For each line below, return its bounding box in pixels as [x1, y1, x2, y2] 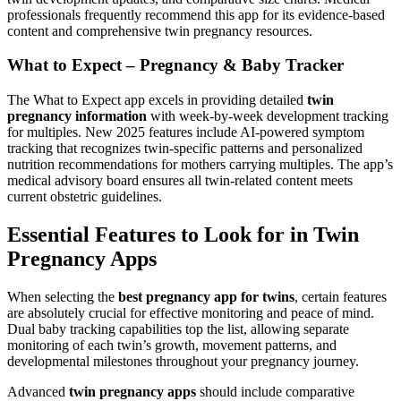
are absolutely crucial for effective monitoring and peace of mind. [7, 304, 374, 320]
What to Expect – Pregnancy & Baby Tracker [7, 55, 344, 75]
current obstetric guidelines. [7, 188, 162, 204]
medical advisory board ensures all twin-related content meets [7, 172, 353, 188]
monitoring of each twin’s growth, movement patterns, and [7, 337, 337, 353]
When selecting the [7, 288, 118, 304]
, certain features [294, 288, 387, 304]
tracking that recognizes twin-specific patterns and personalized [7, 140, 363, 156]
